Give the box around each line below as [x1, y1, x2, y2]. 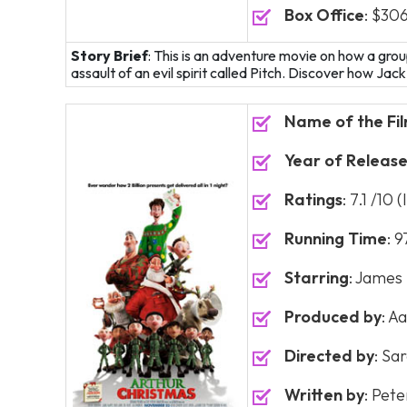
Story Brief [71, 46, 148, 65]
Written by [284, 384, 364, 405]
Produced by [284, 306, 382, 327]
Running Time [284, 228, 387, 249]
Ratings [284, 189, 342, 210]
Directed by [284, 345, 374, 366]
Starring [284, 267, 349, 288]
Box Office [284, 5, 364, 25]
